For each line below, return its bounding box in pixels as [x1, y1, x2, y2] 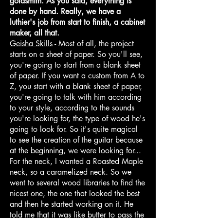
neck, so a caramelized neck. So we [10, 166, 131, 177]
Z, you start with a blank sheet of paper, [10, 81, 142, 91]
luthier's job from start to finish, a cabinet [10, 17, 145, 27]
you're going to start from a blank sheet [10, 59, 141, 70]
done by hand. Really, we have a [10, 6, 121, 17]
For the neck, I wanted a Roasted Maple [10, 156, 143, 166]
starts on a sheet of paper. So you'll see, [10, 49, 143, 59]
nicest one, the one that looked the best [10, 188, 140, 199]
